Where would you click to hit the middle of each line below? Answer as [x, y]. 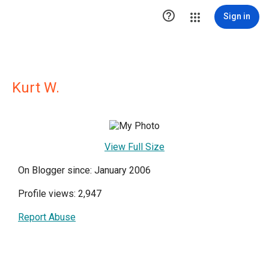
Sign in [237, 16]
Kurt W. [36, 88]
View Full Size [134, 147]
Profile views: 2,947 [60, 194]
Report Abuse [47, 217]
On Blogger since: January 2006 [84, 170]
